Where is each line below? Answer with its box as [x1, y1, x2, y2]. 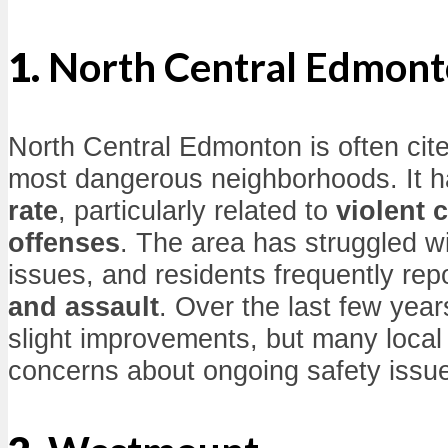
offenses [8, 227, 120, 259]
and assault [8, 291, 159, 323]
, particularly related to [58, 195, 336, 227]
